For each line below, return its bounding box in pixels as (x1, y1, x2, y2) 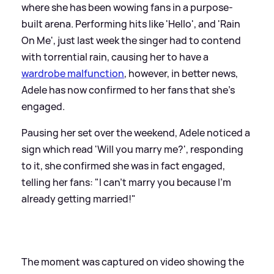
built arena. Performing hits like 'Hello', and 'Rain (21, 17, 240, 31)
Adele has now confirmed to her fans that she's (21, 83, 235, 97)
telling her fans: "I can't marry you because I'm (21, 175, 231, 189)
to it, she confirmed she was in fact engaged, (21, 158, 225, 172)
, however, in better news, (124, 66, 238, 80)
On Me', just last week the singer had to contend (21, 33, 241, 47)
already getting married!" (21, 191, 136, 206)
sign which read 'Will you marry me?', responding (21, 142, 243, 156)
